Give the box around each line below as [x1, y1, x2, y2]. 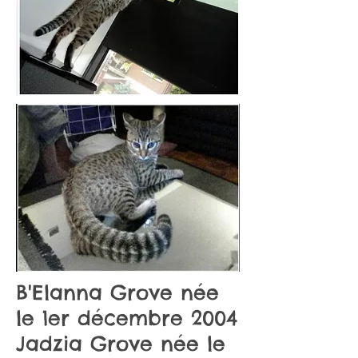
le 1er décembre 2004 [16, 305, 237, 331]
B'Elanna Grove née [16, 280, 219, 305]
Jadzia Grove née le [16, 331, 225, 356]
